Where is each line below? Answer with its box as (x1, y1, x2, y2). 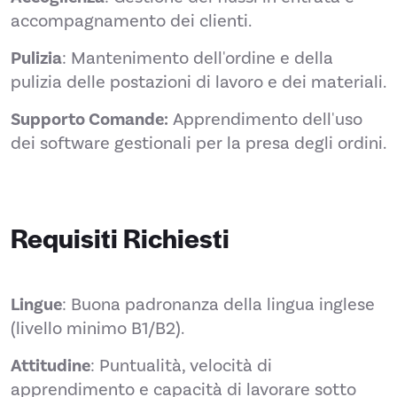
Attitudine (11, 354, 90, 378)
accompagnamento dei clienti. (11, 10, 252, 32)
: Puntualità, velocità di (90, 354, 272, 377)
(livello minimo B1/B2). (11, 317, 184, 339)
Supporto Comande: (11, 108, 168, 131)
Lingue (11, 293, 62, 316)
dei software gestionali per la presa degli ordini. (11, 132, 386, 154)
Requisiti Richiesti (11, 218, 230, 257)
